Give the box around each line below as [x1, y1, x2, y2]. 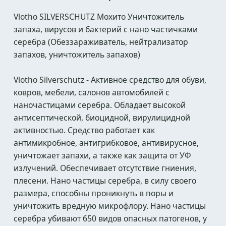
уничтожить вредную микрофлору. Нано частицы [14, 200, 206, 211]
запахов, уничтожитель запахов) [14, 49, 140, 60]
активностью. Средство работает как [14, 125, 155, 136]
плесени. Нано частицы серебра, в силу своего [14, 175, 196, 186]
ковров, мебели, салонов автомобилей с [14, 87, 169, 98]
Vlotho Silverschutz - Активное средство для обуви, [14, 74, 206, 85]
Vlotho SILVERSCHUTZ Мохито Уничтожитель [14, 11, 184, 22]
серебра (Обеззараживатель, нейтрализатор [14, 36, 188, 47]
